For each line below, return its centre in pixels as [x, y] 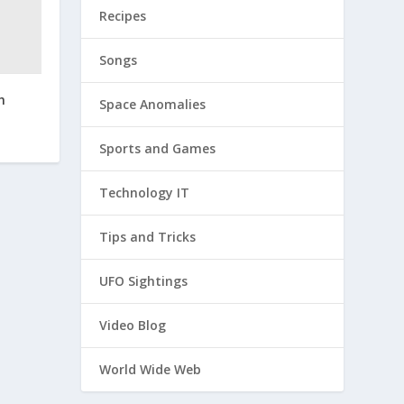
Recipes [123, 16]
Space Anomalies [153, 104]
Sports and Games [158, 148]
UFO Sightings [144, 281]
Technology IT [145, 193]
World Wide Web [151, 369]
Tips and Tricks [148, 237]
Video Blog [133, 325]
